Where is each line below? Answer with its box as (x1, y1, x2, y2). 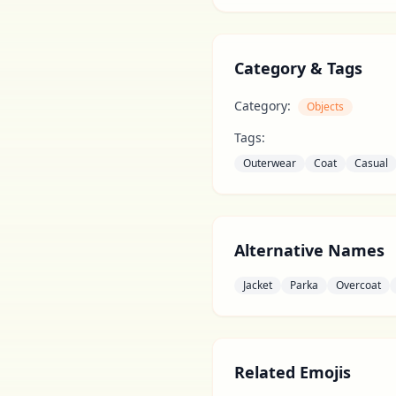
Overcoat (336, 278, 381, 293)
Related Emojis (234, 362, 351, 383)
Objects (307, 99, 344, 114)
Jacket (243, 278, 272, 293)
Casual (354, 156, 388, 171)
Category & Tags (234, 57, 362, 79)
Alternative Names (234, 240, 385, 261)
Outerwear (243, 156, 296, 171)
